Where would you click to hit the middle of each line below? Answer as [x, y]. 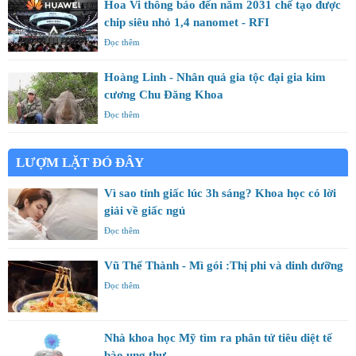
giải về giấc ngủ [145, 210]
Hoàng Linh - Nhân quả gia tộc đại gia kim [215, 77]
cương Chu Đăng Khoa [164, 94]
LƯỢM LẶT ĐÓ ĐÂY [80, 162]
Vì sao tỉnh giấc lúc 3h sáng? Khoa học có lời [220, 193]
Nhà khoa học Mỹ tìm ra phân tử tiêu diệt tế [218, 337]
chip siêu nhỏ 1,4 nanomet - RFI [187, 22]
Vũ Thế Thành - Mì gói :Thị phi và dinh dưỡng [224, 265]
